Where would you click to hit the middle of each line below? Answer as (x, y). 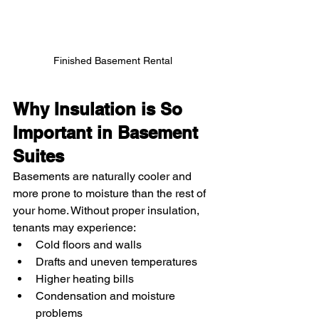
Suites (38, 156)
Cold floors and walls (89, 245)
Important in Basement (108, 133)
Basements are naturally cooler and (104, 177)
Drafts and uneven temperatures (116, 262)
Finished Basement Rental (114, 61)
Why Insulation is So (100, 109)
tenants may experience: (74, 228)
